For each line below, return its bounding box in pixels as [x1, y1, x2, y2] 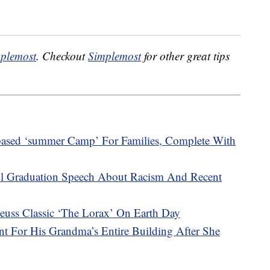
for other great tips [141, 48, 230, 64]
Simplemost [88, 48, 141, 64]
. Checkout [36, 48, 88, 64]
